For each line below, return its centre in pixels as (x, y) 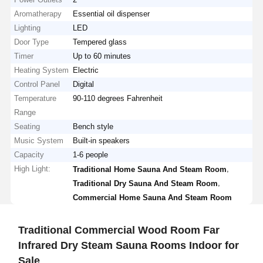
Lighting (28, 28)
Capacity (29, 154)
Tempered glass (100, 42)
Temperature (36, 98)
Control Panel (37, 84)
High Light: (33, 168)
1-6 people (91, 154)
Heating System (42, 70)
